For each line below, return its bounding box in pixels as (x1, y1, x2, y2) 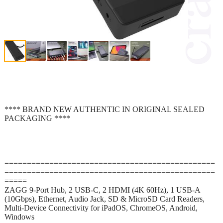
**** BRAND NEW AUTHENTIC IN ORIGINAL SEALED (4, 105, 205, 113)
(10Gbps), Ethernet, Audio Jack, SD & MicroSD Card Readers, (4, 194, 205, 203)
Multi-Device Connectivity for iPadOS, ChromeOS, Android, (4, 203, 198, 212)
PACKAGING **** (4, 113, 70, 122)
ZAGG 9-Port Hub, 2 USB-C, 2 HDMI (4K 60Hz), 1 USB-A (4, 185, 200, 194)
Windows (4, 212, 34, 221)
